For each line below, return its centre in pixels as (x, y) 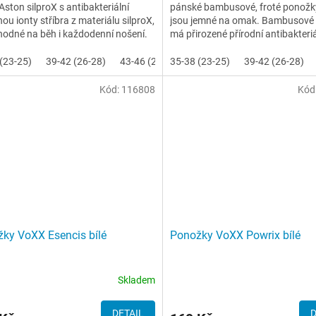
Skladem (136, 280)
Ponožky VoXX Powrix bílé (235, 235)
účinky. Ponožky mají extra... (232, 47)
